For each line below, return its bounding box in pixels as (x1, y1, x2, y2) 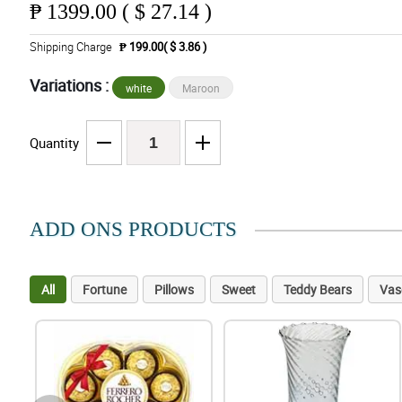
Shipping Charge (29, 39, 112, 56)
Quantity (29, 134, 79, 153)
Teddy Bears (283, 281, 352, 299)
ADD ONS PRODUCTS (29, 218, 237, 241)
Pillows (153, 281, 194, 299)
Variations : (29, 74, 112, 97)
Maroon (181, 81, 220, 96)
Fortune (82, 281, 127, 299)
